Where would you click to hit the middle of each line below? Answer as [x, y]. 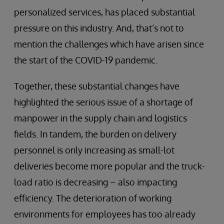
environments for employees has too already [105, 214]
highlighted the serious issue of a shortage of [103, 102]
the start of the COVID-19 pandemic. [86, 60]
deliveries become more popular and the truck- [109, 166]
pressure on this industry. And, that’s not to [99, 28]
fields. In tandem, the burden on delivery [95, 134]
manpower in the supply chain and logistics [100, 118]
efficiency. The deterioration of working [93, 198]
